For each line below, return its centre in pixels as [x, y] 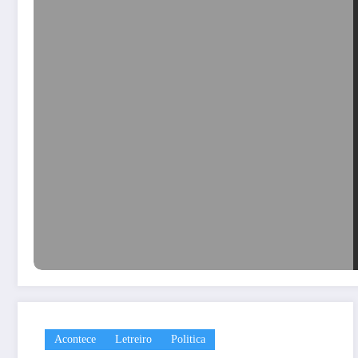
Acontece [75, 339]
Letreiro [133, 339]
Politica [188, 339]
